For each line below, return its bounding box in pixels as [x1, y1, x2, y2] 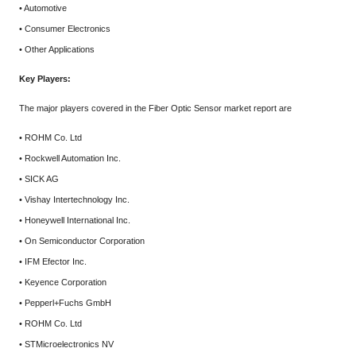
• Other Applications [19, 44, 95, 54]
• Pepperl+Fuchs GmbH [19, 298, 111, 308]
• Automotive [19, 3, 67, 13]
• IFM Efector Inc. [19, 257, 87, 266]
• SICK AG [19, 174, 59, 184]
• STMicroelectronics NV [19, 339, 114, 349]
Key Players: [19, 74, 71, 83]
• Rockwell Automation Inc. [19, 153, 121, 163]
